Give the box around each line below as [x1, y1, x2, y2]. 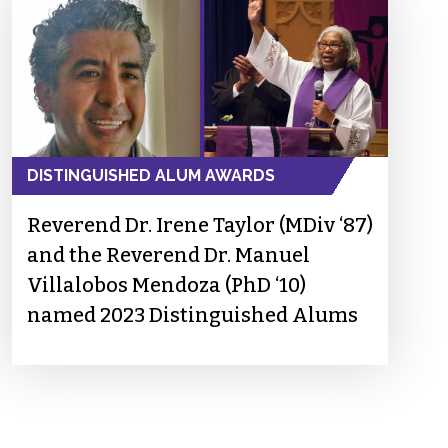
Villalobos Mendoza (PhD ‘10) [27, 273, 306, 298]
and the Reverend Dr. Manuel [27, 243, 310, 268]
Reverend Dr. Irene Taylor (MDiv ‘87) [27, 213, 373, 238]
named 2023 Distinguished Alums [27, 303, 358, 328]
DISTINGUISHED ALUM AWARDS [27, 166, 275, 186]
